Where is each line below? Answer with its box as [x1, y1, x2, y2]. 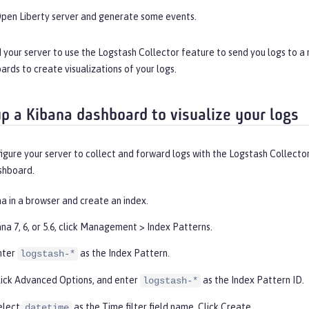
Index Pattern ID [231, 275, 302, 286]
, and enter [92, 275, 140, 286]
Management [80, 221, 137, 233]
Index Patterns [147, 221, 210, 233]
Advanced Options [14, 275, 92, 286]
